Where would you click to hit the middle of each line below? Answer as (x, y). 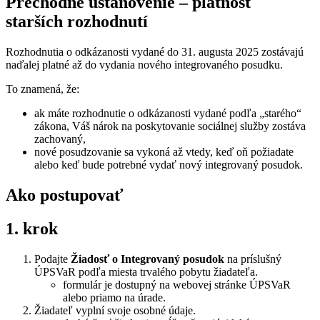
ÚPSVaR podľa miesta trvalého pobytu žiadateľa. (146, 271)
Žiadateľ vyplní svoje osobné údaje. (115, 310)
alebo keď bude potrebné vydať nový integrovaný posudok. (169, 165)
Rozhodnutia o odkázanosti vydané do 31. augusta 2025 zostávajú (155, 52)
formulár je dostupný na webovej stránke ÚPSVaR (177, 284)
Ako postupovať (65, 195)
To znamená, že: (42, 89)
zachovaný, (60, 139)
